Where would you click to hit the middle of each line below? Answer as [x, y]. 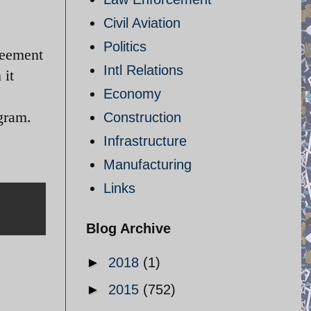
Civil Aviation [142, 23]
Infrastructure [145, 141]
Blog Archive [128, 228]
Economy [132, 94]
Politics [125, 47]
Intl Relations [143, 70]
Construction [142, 117]
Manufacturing [148, 165]
